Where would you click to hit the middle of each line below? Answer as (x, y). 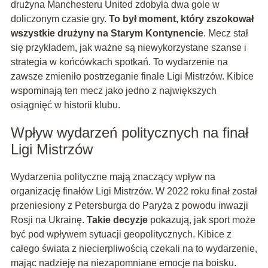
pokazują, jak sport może (201, 220)
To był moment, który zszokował (181, 19)
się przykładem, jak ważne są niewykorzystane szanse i (128, 47)
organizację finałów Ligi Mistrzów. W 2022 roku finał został (134, 191)
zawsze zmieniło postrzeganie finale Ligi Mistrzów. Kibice (132, 76)
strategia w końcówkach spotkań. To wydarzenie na (119, 62)
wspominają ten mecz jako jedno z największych (113, 90)
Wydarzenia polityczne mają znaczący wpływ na (113, 176)
